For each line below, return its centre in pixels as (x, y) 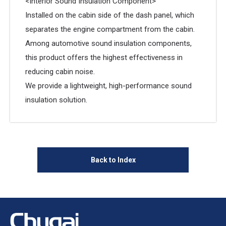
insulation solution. (56, 100)
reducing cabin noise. (60, 72)
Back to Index (113, 160)
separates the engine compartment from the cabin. (110, 29)
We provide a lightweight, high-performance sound (108, 86)
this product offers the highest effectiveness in (104, 58)
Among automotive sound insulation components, (108, 43)
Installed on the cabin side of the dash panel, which (110, 15)
